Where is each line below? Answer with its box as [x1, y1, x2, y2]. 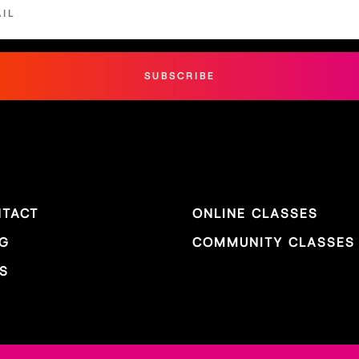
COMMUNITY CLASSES [192, 234, 356, 252]
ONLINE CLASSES [192, 205, 319, 223]
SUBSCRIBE [144, 69, 215, 83]
